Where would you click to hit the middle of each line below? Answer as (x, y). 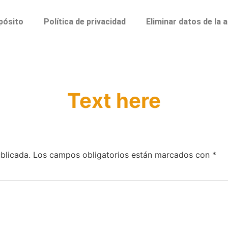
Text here (114, 101)
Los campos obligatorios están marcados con (123, 155)
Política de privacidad (85, 22)
